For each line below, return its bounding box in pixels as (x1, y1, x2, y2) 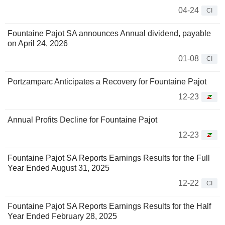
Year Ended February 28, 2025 (8, 211, 117, 220)
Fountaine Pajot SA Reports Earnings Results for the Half (8, 201, 211, 210)
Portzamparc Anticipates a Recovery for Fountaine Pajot (8, 77, 206, 86)
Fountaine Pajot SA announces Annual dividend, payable (8, 29, 211, 38)
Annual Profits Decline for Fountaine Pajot (8, 115, 157, 124)
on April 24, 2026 (8, 39, 68, 48)
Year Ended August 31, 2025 (8, 163, 109, 172)
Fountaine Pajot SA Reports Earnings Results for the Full (8, 153, 210, 162)
